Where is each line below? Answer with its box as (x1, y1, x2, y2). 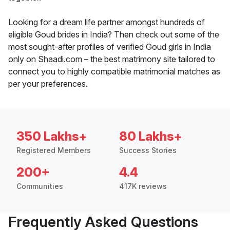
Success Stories (119, 146, 177, 155)
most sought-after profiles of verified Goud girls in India (8, 42, 211, 52)
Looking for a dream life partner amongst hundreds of (8, 17, 205, 28)
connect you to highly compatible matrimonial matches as (8, 66, 220, 77)
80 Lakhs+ (119, 129, 182, 144)
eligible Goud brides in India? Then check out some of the (8, 29, 219, 40)
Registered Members (16, 146, 91, 155)
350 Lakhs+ (16, 129, 87, 144)
